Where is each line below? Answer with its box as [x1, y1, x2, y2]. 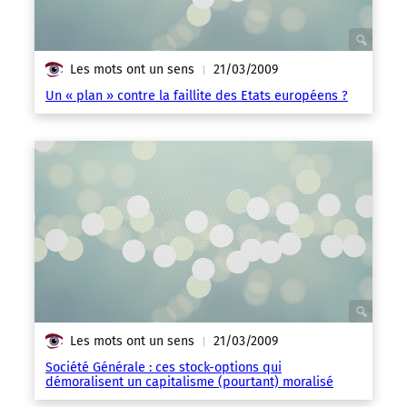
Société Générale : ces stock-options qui [45, 359, 282, 376]
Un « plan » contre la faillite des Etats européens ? [45, 87, 348, 104]
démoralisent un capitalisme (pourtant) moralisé [45, 373, 333, 391]
